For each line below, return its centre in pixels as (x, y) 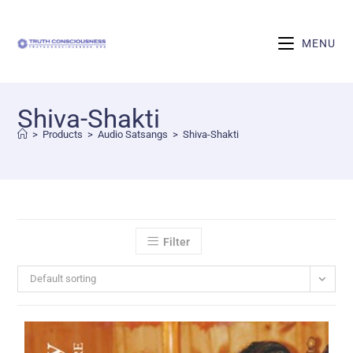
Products (63, 134)
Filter (176, 242)
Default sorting (63, 279)
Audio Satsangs (133, 134)
